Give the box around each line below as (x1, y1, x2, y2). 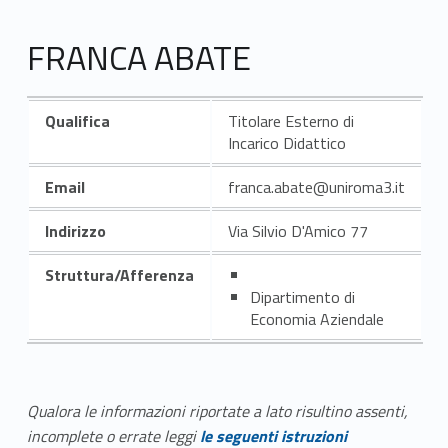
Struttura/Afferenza (44, 262, 194, 287)
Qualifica (44, 108, 110, 133)
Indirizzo (44, 218, 106, 243)
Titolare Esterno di (227, 108, 354, 133)
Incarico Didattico (227, 130, 346, 155)
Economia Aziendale (249, 306, 384, 331)
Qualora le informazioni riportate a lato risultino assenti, (26, 399, 408, 424)
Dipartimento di (249, 284, 355, 309)
